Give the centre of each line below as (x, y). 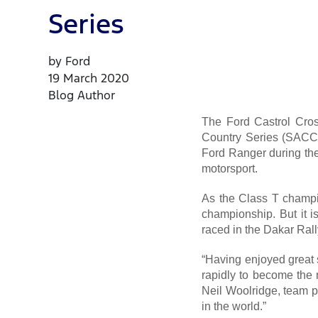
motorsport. (230, 168)
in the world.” (234, 306)
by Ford (70, 61)
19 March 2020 (89, 78)
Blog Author (82, 95)
